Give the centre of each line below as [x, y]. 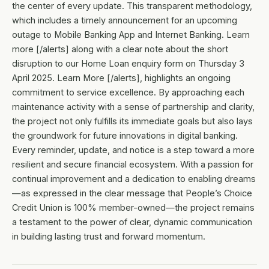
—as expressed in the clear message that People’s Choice [132, 193]
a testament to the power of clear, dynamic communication [132, 222]
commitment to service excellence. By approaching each [128, 92]
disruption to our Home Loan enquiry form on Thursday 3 [128, 64]
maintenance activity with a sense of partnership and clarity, [133, 107]
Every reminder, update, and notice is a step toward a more [133, 150]
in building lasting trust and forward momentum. [109, 237]
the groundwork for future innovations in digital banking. [125, 136]
